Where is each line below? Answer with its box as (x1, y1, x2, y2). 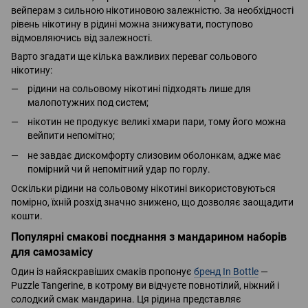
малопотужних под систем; (27, 96, 148, 108)
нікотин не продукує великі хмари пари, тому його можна (27, 116, 286, 128)
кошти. (11, 210, 43, 221)
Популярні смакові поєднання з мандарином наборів (11, 230, 287, 243)
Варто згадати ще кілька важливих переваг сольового (11, 50, 257, 62)
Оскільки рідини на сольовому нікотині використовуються (11, 183, 276, 194)
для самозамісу (11, 245, 93, 258)
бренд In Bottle (194, 265, 258, 277)
